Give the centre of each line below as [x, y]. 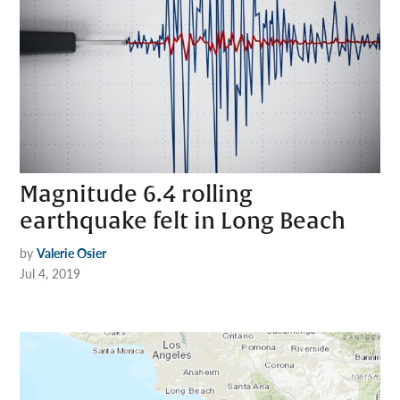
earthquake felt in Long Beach [183, 222]
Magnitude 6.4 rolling [137, 195]
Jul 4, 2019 [50, 274]
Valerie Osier [72, 253]
